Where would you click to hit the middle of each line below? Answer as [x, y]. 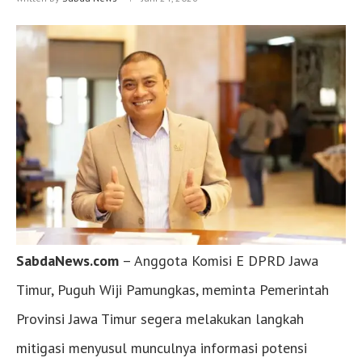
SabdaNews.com [67, 261]
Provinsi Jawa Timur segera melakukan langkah [160, 319]
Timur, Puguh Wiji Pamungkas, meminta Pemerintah [173, 290]
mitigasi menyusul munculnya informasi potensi [162, 348]
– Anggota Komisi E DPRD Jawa [219, 261]
